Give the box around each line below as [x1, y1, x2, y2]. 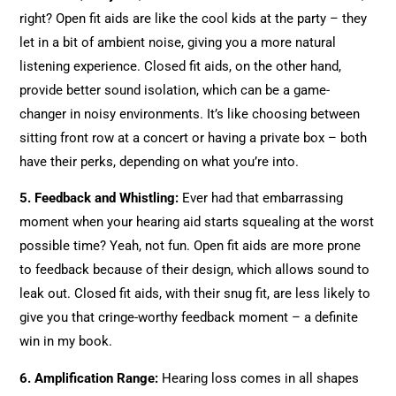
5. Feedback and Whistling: [19, 190, 179, 207]
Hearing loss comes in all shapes [158, 369, 360, 386]
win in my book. [19, 333, 113, 350]
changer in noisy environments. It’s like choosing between [19, 105, 361, 122]
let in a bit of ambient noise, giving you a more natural [19, 34, 337, 50]
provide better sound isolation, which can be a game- [19, 81, 331, 98]
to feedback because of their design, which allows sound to [19, 262, 370, 278]
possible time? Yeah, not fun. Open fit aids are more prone [19, 238, 362, 255]
